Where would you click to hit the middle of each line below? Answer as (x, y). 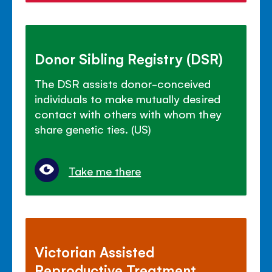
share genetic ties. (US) (93, 128)
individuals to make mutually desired (127, 98)
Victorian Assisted (95, 251)
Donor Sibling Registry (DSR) (129, 58)
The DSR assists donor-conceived (123, 83)
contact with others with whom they (128, 113)
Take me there (105, 170)
